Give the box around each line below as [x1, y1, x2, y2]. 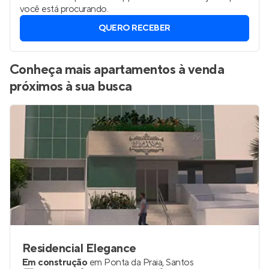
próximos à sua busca [10, 78, 132, 95]
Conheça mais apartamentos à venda [10, 61, 225, 78]
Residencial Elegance [22, 241, 136, 256]
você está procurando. [20, 3, 109, 15]
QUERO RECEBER [98, 23, 171, 34]
